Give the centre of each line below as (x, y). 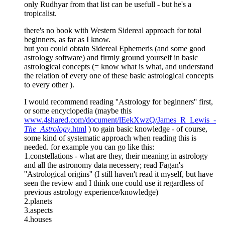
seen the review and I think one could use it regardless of (114, 183)
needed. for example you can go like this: (89, 147)
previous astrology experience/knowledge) (91, 192)
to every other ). (49, 84)
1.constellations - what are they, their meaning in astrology (116, 156)
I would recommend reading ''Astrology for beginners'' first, (119, 101)
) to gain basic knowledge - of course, (147, 129)
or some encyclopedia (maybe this (78, 110)
